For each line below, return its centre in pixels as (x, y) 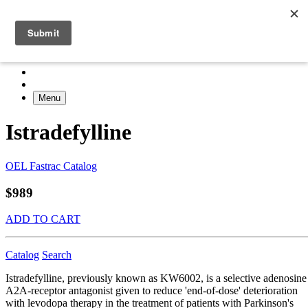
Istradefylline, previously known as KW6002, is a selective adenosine (156, 278)
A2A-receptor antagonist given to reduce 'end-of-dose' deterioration (152, 291)
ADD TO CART (43, 219)
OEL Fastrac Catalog (51, 166)
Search (57, 255)
